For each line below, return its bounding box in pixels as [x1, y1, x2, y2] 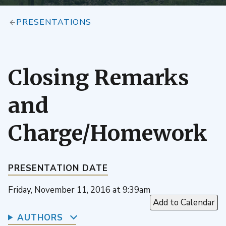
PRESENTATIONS [16, 16, 91, 28]
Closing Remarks [8, 64, 189, 92]
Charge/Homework [8, 120, 207, 147]
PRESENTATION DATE [8, 162, 108, 174]
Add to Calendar [153, 196, 215, 208]
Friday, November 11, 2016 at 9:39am [8, 184, 150, 196]
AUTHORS [17, 211, 63, 223]
